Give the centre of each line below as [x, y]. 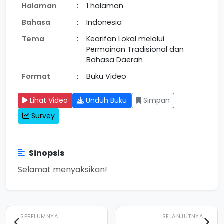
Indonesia [104, 23]
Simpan [157, 101]
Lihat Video [49, 101]
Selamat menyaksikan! [63, 170]
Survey [42, 116]
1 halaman [105, 6]
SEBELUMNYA [39, 217]
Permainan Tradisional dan [135, 50]
